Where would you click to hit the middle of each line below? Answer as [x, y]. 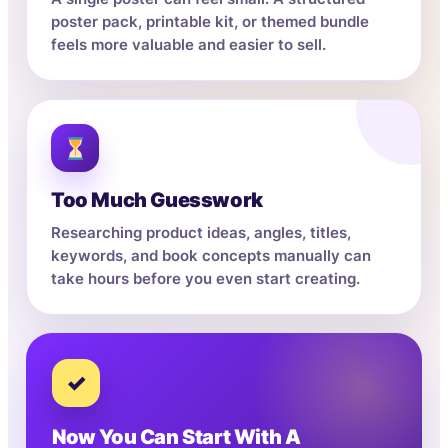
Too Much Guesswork [157, 200]
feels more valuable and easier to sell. [188, 44]
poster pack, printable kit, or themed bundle [210, 21]
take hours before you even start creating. [205, 278]
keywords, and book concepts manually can [211, 255]
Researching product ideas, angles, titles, [201, 232]
